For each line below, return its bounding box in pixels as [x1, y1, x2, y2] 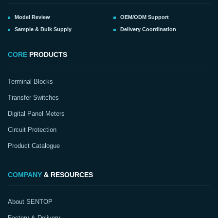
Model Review [15, 14, 50, 20]
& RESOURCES [42, 170, 93, 179]
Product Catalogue [8, 142, 60, 149]
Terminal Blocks [8, 78, 53, 85]
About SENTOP [8, 198, 53, 205]
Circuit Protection [8, 126, 56, 133]
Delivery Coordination [120, 26, 176, 32]
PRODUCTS [27, 50, 67, 58]
